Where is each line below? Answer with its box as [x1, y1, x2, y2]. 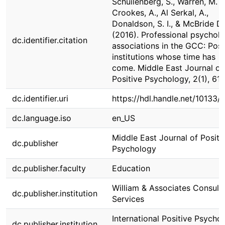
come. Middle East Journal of [112, 63, 223, 73]
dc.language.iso [12, 113, 71, 123]
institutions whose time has [112, 52, 215, 62]
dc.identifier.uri [12, 93, 68, 103]
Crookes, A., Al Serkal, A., [112, 8, 208, 18]
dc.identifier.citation [12, 35, 87, 45]
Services [112, 194, 144, 204]
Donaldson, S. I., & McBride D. [112, 19, 224, 29]
